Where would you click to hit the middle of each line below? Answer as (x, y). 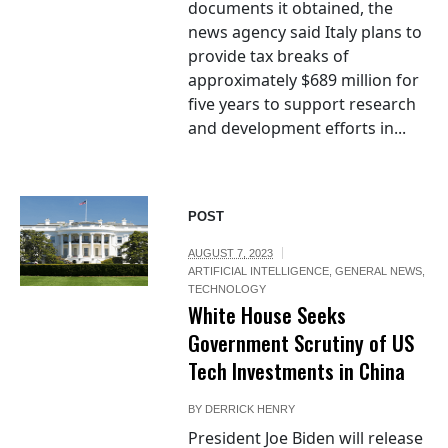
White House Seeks (267, 315)
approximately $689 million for (304, 80)
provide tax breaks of (269, 56)
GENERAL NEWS (379, 271)
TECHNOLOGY (227, 289)
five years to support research (302, 104)
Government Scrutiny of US (301, 343)
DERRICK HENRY (250, 409)
